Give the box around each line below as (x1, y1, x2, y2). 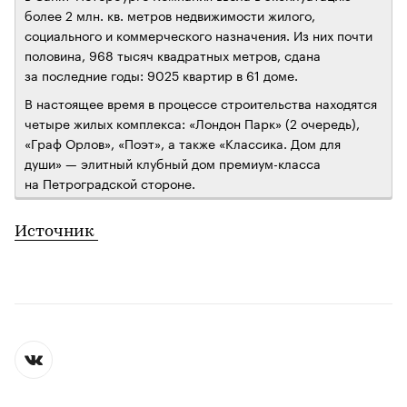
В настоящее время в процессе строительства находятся (25, 93, 377, 114)
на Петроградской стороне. (25, 173, 195, 194)
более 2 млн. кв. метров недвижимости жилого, (25, 5, 315, 25)
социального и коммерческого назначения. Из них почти (25, 25, 372, 45)
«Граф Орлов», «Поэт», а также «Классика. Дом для (25, 133, 341, 154)
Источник (15, 223, 98, 242)
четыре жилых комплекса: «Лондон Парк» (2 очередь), (25, 113, 360, 134)
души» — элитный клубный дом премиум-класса (25, 153, 321, 174)
